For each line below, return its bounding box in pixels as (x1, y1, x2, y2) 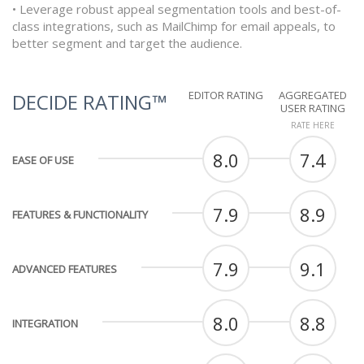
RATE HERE (290, 119, 335, 132)
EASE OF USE (12, 153, 74, 168)
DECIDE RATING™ (12, 89, 167, 116)
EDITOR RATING (188, 88, 263, 103)
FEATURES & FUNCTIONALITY (12, 207, 148, 223)
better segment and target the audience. (12, 35, 242, 52)
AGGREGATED (278, 88, 347, 103)
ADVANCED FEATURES (12, 262, 117, 277)
